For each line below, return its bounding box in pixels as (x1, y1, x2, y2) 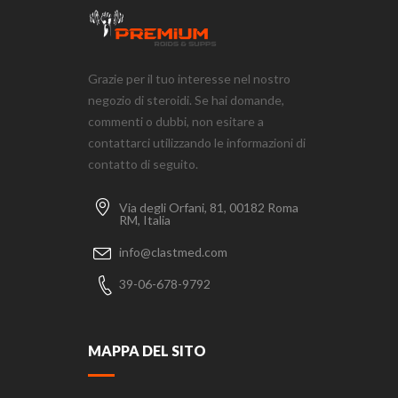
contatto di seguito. (88, 155, 198, 171)
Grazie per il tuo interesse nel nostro (88, 70, 291, 86)
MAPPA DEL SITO (88, 341, 206, 359)
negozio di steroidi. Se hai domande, (88, 92, 284, 107)
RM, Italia (119, 211, 171, 227)
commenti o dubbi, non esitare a (88, 113, 264, 129)
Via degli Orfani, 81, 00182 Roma (119, 199, 298, 215)
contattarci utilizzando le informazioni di (88, 134, 306, 150)
